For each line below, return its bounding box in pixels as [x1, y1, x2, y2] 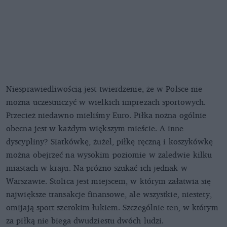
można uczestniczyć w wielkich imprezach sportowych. [6, 95, 206, 109]
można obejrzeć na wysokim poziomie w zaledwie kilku [6, 148, 212, 162]
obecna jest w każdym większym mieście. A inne [6, 122, 184, 135]
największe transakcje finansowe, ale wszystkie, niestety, [6, 187, 212, 201]
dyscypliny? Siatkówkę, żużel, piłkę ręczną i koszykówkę [6, 135, 213, 148]
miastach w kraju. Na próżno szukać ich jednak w [6, 161, 187, 175]
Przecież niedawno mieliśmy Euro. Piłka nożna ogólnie [6, 108, 207, 122]
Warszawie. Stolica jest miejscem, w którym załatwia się [6, 174, 211, 188]
